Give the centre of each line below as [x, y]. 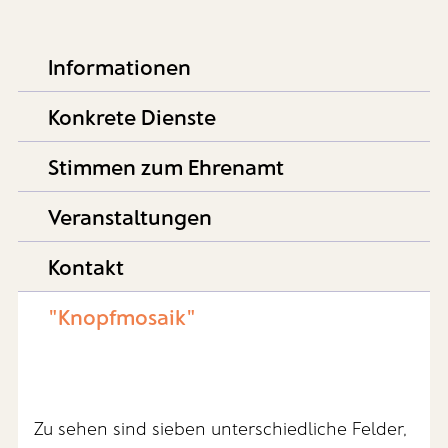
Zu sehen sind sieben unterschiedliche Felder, [221, 428]
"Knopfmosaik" [121, 316]
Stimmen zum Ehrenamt [165, 166]
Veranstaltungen [129, 216]
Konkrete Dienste [131, 116]
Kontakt [85, 266]
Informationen [119, 66]
